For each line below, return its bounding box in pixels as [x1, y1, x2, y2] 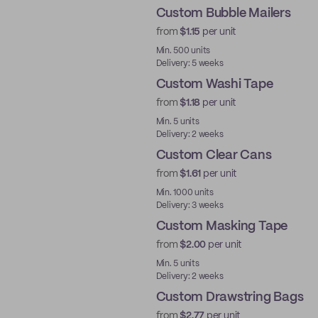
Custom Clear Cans [155, 149, 272, 162]
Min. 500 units [155, 47, 211, 55]
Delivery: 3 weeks [155, 202, 224, 209]
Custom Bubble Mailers [155, 7, 291, 20]
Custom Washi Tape [155, 78, 273, 91]
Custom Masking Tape [155, 220, 288, 233]
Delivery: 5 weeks [155, 60, 224, 67]
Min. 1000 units [155, 189, 214, 197]
